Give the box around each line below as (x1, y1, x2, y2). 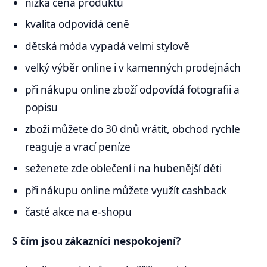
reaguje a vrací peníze (25, 140, 131, 154)
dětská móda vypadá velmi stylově (25, 39, 190, 53)
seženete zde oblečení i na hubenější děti (25, 162, 222, 176)
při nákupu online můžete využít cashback (25, 183, 227, 197)
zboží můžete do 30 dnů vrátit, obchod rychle (25, 122, 241, 136)
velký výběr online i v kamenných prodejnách (25, 61, 241, 75)
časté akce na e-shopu (25, 205, 132, 219)
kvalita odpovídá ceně (25, 17, 130, 32)
